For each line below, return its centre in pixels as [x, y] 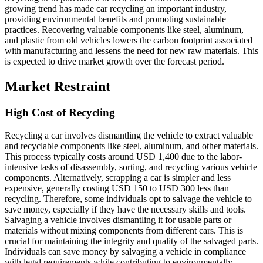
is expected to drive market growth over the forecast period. [114, 62]
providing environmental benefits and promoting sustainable [115, 19]
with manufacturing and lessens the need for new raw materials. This [131, 51]
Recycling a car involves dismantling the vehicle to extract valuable [129, 135]
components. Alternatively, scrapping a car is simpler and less [118, 177]
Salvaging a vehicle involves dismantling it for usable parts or [118, 220]
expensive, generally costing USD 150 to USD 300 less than [117, 188]
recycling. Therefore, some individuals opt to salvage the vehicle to [128, 198]
